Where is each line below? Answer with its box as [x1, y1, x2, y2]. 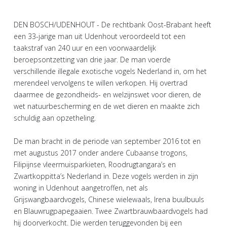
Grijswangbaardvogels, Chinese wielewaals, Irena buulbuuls [14, 195, 204, 204]
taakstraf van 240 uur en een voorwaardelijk [14, 43, 156, 53]
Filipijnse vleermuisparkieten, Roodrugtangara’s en [14, 160, 176, 169]
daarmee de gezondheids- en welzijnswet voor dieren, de [14, 90, 201, 99]
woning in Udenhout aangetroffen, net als [14, 183, 148, 193]
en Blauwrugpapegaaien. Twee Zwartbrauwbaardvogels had [14, 206, 208, 216]
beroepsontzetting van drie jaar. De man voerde [14, 55, 171, 64]
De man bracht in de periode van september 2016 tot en [14, 136, 201, 146]
